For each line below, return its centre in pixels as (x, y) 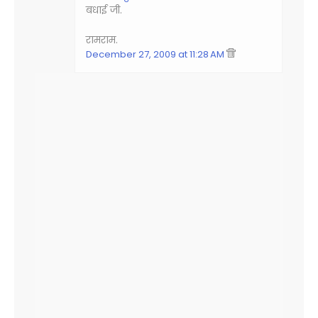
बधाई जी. (104, 10)
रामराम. (102, 40)
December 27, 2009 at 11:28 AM (156, 54)
